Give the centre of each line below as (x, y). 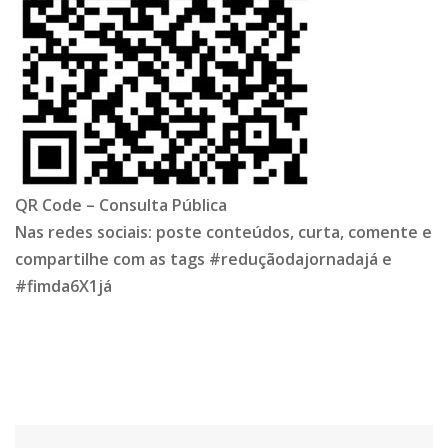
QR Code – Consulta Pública (121, 205)
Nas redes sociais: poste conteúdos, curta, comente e (223, 232)
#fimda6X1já (63, 286)
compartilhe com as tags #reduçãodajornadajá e (203, 259)
